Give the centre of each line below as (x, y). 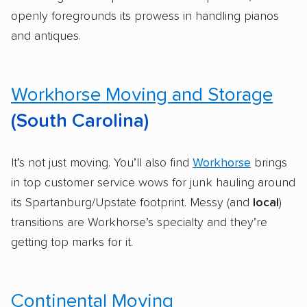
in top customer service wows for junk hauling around (153, 183)
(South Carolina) (80, 121)
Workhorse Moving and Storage (142, 95)
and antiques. (46, 36)
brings (269, 163)
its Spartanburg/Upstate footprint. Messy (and (132, 202)
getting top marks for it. (72, 242)
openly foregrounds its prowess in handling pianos (145, 16)
